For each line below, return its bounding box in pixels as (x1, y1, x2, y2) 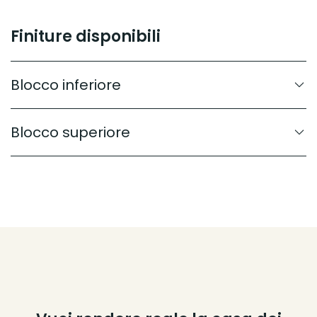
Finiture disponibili (11, 25, 161, 47)
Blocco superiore (11, 122, 130, 142)
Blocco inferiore (11, 74, 121, 95)
